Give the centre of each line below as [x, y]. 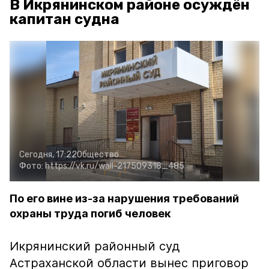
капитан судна [65, 19]
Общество [98, 155]
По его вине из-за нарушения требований [124, 198]
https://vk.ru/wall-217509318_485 [115, 166]
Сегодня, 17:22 [48, 155]
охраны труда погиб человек [90, 213]
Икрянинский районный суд [95, 246]
